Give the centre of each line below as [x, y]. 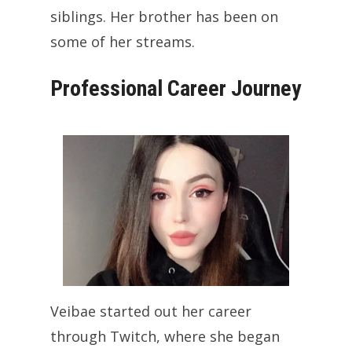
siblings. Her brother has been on [164, 16]
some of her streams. [123, 41]
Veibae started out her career [151, 311]
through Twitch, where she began [165, 336]
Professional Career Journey [176, 88]
